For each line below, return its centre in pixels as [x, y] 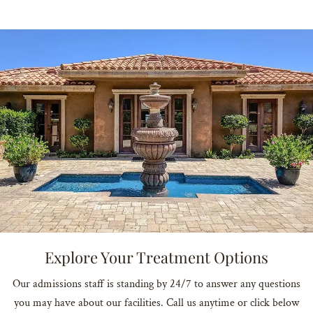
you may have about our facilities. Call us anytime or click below [156, 303]
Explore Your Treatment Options [156, 257]
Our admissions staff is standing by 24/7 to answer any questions [156, 284]
